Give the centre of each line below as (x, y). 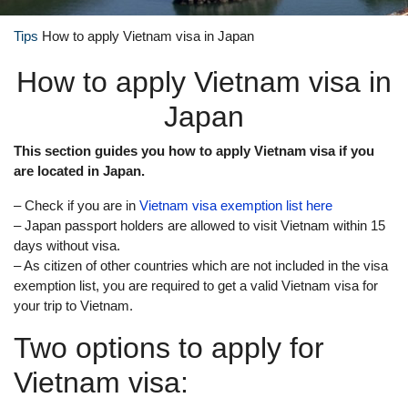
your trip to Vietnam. (73, 306)
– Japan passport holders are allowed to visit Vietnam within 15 (199, 225)
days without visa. (67, 245)
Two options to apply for (169, 348)
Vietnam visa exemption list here (234, 205)
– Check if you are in (75, 205)
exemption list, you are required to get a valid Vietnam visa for (196, 286)
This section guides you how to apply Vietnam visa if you (194, 151)
